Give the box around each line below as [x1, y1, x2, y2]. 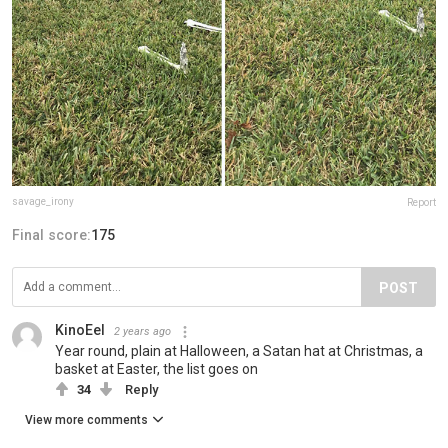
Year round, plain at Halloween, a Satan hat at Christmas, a [55, 343, 423, 360]
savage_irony [12, 196, 74, 208]
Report [407, 197, 436, 209]
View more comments [25, 413, 148, 428]
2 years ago [114, 325, 171, 339]
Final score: [12, 227, 91, 244]
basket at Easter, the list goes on [55, 361, 258, 378]
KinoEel [55, 322, 105, 339]
